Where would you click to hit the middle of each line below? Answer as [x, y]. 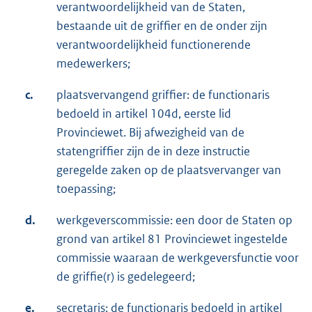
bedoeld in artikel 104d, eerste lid [144, 114]
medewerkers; [93, 64]
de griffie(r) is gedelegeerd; [126, 277]
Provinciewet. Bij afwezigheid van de [150, 133]
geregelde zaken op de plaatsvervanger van [169, 170]
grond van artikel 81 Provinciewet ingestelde [172, 239]
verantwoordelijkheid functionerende [154, 45]
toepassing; [86, 189]
